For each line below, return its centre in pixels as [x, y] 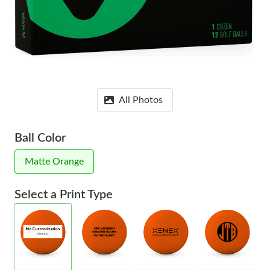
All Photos [141, 100]
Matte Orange [54, 162]
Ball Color [40, 138]
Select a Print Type [64, 195]
